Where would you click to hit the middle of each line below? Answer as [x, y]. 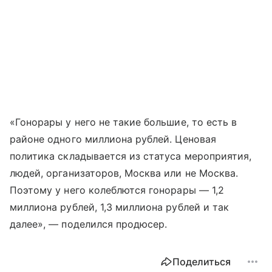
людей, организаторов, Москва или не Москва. [124, 173]
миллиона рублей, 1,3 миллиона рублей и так [120, 207]
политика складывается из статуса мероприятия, [131, 156]
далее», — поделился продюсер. [90, 224]
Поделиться [202, 262]
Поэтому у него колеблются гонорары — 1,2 [117, 190]
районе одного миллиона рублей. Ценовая [113, 139]
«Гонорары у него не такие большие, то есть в [124, 122]
